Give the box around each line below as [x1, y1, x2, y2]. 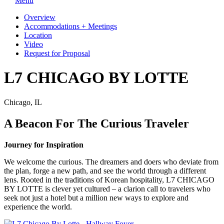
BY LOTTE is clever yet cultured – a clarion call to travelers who [4, 184, 210, 193]
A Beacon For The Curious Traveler [4, 116, 189, 130]
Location [24, 30, 52, 39]
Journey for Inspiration [4, 140, 83, 149]
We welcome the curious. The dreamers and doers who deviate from [4, 157, 218, 166]
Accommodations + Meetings [24, 21, 117, 30]
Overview [24, 12, 55, 21]
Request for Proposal [24, 48, 90, 57]
